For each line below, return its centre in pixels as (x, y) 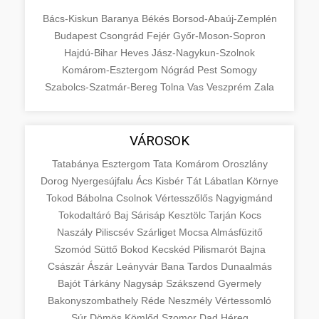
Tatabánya (77, 163)
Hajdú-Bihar (92, 52)
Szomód (74, 249)
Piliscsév (116, 232)
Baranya (121, 18)
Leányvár (138, 266)
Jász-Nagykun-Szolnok (203, 52)
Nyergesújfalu (104, 181)
